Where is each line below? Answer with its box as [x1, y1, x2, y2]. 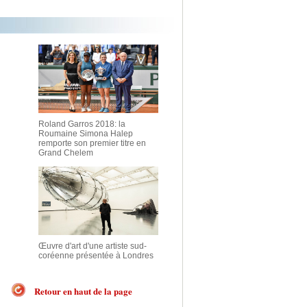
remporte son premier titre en [38, 138, 146, 148]
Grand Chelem [38, 148, 93, 158]
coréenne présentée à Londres [38, 251, 153, 260]
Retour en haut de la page [34, 284, 132, 297]
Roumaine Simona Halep [38, 129, 133, 138]
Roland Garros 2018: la [38, 119, 125, 129]
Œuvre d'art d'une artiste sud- [38, 241, 147, 251]
